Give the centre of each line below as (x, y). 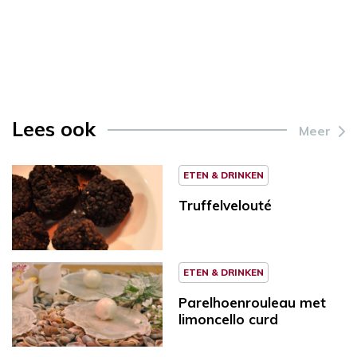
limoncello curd (228, 319)
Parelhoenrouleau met (252, 302)
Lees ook (54, 128)
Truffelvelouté (225, 205)
